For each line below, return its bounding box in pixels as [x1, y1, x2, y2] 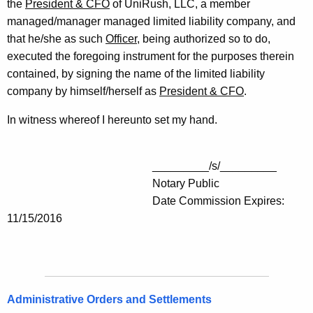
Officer [105, 33, 137, 45]
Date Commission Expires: [7, 195, 287, 208]
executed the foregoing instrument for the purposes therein [7, 50, 294, 63]
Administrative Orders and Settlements [7, 293, 212, 306]
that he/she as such [7, 33, 105, 45]
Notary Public [7, 177, 225, 190]
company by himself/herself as [7, 85, 159, 98]
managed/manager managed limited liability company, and [7, 15, 296, 28]
